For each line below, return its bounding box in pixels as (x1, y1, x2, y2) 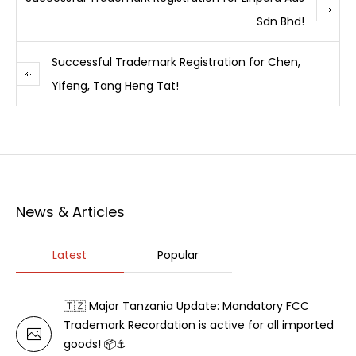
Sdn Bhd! (257, 14, 304, 30)
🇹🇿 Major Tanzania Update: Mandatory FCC (64, 298, 309, 315)
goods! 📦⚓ (64, 336, 126, 353)
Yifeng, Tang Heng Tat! (52, 78, 179, 95)
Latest (52, 247, 87, 264)
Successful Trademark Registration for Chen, (52, 54, 300, 71)
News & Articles (16, 202, 125, 222)
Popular (157, 247, 199, 264)
